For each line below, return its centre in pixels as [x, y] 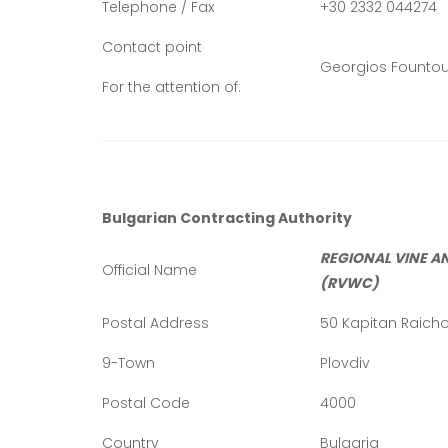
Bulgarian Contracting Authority [227, 218]
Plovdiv [345, 363]
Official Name [149, 270]
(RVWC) [349, 283]
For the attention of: [171, 87]
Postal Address [155, 323]
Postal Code [146, 403]
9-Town [128, 363]
